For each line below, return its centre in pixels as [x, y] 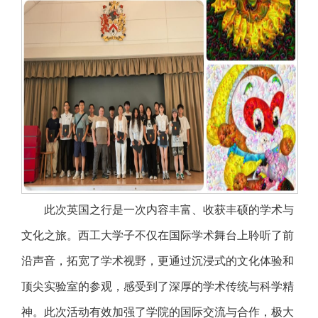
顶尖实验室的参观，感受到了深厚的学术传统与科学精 [158, 287]
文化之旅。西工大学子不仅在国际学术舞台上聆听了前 [158, 236]
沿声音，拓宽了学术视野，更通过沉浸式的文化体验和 [158, 261]
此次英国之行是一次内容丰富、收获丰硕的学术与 [169, 210]
